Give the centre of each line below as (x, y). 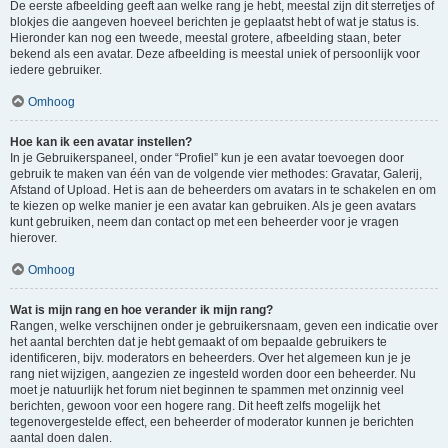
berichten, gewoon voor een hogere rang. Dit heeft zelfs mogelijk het (195, 406)
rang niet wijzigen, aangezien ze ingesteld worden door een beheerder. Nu (213, 374)
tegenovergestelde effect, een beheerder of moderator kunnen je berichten (212, 422)
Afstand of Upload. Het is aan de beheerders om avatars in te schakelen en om (223, 190)
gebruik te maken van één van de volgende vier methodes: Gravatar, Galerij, (216, 174)
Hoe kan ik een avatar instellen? (101, 142)
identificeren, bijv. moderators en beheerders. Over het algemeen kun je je (210, 358)
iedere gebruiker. (56, 70)
